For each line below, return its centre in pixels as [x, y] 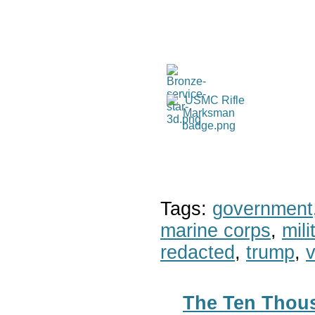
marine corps [216, 230]
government [263, 208]
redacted [198, 252]
